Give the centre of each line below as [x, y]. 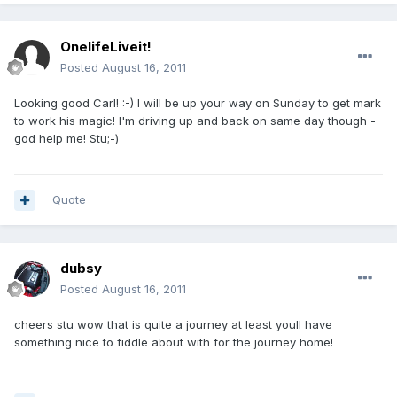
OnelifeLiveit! [106, 47]
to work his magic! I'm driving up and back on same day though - [195, 121]
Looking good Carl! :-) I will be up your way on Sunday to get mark [198, 103]
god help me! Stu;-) [66, 139]
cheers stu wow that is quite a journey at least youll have [173, 325]
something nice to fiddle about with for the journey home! [174, 343]
